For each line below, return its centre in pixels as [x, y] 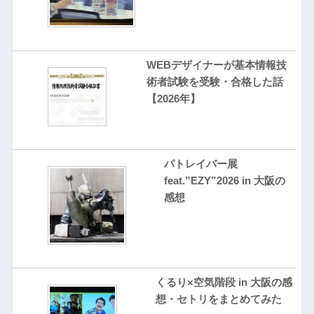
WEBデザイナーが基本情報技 [216, 64]
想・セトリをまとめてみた [219, 299]
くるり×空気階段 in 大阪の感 [224, 282]
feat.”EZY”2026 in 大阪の [225, 180]
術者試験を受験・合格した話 [214, 81]
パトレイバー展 [201, 163]
